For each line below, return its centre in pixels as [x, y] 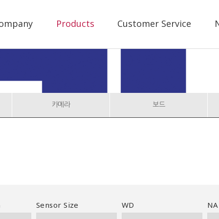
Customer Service [154, 23]
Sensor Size [57, 205]
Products [75, 23]
